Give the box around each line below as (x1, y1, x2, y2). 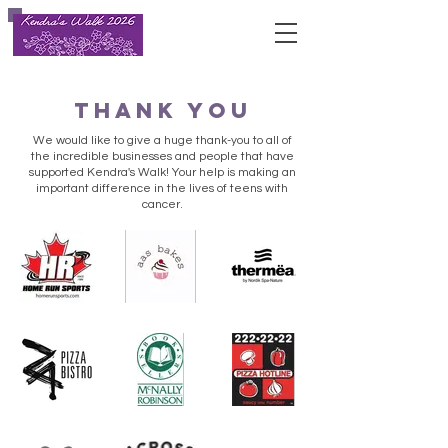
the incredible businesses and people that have (30, 150, 294, 163)
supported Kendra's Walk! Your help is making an (28, 166, 296, 179)
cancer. (141, 198, 183, 211)
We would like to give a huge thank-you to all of (32, 134, 292, 147)
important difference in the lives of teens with (36, 182, 288, 195)
